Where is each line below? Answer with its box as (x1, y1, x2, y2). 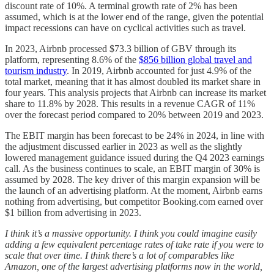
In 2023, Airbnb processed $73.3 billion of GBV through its (5, 43, 236, 54)
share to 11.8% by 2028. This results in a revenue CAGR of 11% (5, 98, 255, 109)
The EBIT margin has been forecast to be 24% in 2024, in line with (5, 130, 264, 141)
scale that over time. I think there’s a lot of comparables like (5, 250, 234, 261)
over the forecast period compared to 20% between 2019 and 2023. (5, 109, 264, 120)
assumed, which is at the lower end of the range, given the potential (5, 12, 264, 23)
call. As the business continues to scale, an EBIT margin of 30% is (5, 163, 260, 174)
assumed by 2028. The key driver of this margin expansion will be (5, 174, 260, 185)
